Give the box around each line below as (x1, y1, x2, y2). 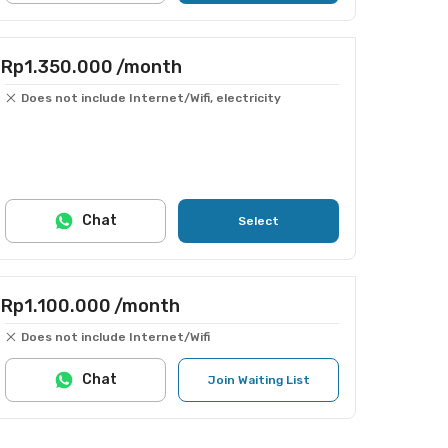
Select (238, 214, 279, 228)
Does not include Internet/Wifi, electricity (21, 91, 281, 105)
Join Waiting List (207, 373, 310, 387)
